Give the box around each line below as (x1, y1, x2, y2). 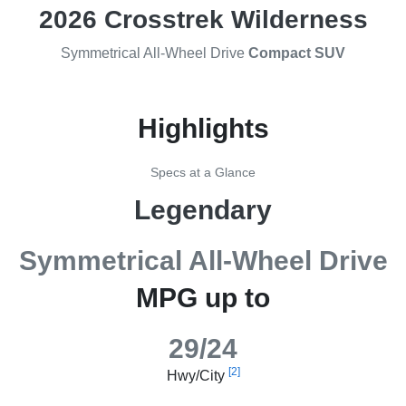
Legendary (134, 195, 272, 226)
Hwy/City (166, 368, 228, 384)
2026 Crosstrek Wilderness (38, 5, 368, 34)
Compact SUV (248, 45, 345, 62)
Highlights (137, 113, 269, 144)
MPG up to (136, 283, 270, 314)
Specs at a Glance (150, 165, 256, 180)
